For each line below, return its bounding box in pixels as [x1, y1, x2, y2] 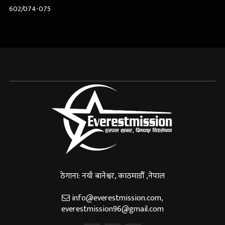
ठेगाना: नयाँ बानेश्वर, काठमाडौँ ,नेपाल [60, 169, 165, 183]
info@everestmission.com [72, 191, 161, 205]
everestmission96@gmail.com [61, 202, 164, 216]
